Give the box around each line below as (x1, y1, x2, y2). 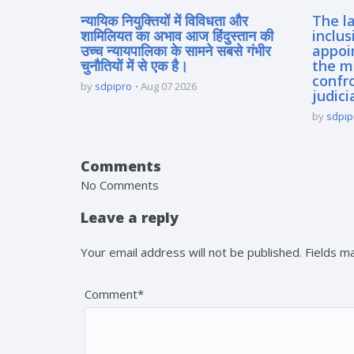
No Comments (81, 176, 159, 193)
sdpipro (95, 78, 132, 93)
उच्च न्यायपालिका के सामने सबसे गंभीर (81, 40, 271, 60)
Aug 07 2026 (141, 78, 197, 93)
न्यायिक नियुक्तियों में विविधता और (81, 10, 248, 30)
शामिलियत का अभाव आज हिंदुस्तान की (81, 25, 273, 45)
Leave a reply (81, 207, 179, 227)
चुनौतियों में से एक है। (81, 55, 188, 75)
